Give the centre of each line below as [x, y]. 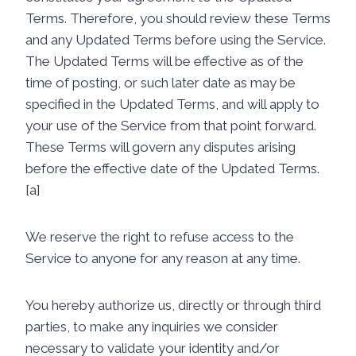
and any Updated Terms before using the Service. [176, 40]
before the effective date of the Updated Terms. [172, 168]
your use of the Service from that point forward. [171, 126]
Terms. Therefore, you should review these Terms [178, 18]
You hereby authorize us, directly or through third [173, 305]
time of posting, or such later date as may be [161, 83]
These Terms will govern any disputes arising [161, 147]
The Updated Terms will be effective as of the [164, 61]
